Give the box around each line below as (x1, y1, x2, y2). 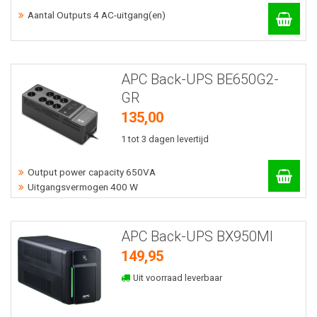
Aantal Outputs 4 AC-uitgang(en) (28, 8, 166, 21)
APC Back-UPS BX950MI (120, 228, 273, 246)
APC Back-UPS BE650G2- (120, 70, 279, 88)
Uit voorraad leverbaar (131, 272, 223, 284)
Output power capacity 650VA (28, 166, 156, 178)
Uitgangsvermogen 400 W (28, 181, 138, 193)
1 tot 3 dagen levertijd (120, 133, 209, 144)
